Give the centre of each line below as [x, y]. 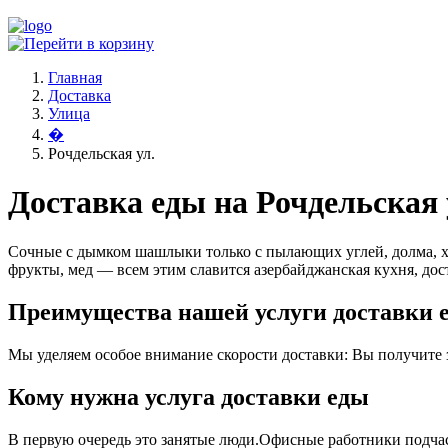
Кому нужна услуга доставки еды [188, 396]
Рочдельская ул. [101, 153]
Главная [75, 77]
